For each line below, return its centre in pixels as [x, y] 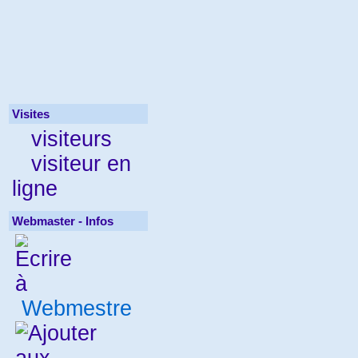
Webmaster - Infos [63, 221]
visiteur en [75, 164]
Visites [31, 114]
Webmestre [74, 308]
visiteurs [65, 139]
